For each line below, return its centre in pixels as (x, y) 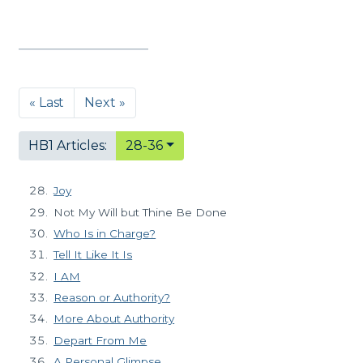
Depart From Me (100, 340)
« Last (47, 102)
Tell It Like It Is (93, 255)
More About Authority (114, 319)
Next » (105, 102)
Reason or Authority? (112, 298)
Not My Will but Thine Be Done (141, 212)
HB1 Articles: (68, 145)
